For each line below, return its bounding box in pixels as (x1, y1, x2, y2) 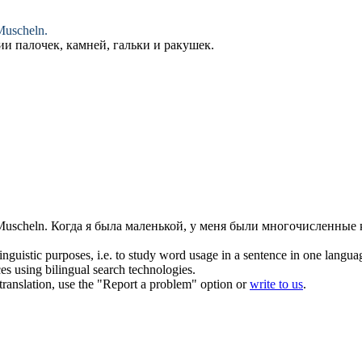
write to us (250, 277, 303, 292)
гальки (113, 38, 150, 53)
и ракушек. (150, 38, 214, 53)
